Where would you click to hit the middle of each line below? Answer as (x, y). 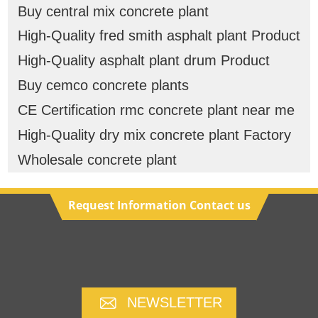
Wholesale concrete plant (97, 160)
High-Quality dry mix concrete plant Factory (154, 135)
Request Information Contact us (159, 205)
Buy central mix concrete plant (113, 11)
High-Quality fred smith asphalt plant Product (159, 36)
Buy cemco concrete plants (103, 86)
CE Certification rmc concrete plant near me (156, 110)
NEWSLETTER (175, 303)
